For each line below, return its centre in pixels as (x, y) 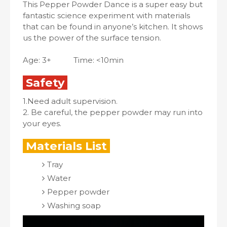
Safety (45, 83)
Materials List (66, 146)
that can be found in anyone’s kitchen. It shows (113, 27)
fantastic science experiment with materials (106, 15)
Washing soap (74, 205)
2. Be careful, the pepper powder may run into (113, 112)
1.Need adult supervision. (70, 101)
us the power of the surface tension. (92, 38)
